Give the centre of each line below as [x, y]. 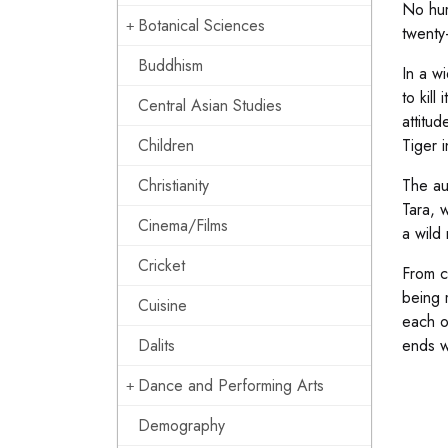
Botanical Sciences [201, 25]
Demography [181, 425]
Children [166, 145]
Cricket [161, 265]
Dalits [156, 345]
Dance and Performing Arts [231, 385]
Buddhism [170, 65]
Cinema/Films [183, 225]
